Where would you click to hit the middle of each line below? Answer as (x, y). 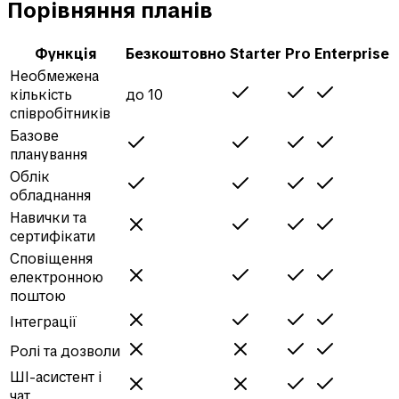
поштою (38, 296)
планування (49, 154)
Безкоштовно (176, 53)
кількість (41, 94)
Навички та (48, 217)
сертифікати (53, 236)
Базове (34, 135)
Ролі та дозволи (65, 351)
